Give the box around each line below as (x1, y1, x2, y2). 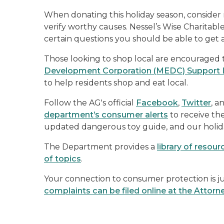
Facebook (136, 98, 178, 107)
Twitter (181, 98, 211, 107)
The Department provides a (44, 142, 157, 151)
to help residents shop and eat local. (44, 78, 188, 87)
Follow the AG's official (44, 98, 136, 107)
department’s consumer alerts (44, 110, 168, 119)
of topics (44, 154, 81, 163)
